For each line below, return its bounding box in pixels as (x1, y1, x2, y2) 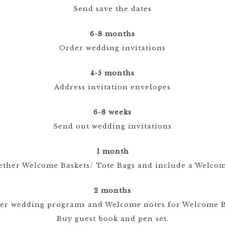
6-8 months (90, 30, 135, 38)
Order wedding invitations (59, 44, 166, 52)
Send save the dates (73, 5, 152, 13)
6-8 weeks (93, 108, 132, 117)
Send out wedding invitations (53, 122, 172, 131)
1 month (96, 147, 129, 156)
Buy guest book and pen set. (56, 214, 169, 223)
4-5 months (90, 69, 135, 77)
